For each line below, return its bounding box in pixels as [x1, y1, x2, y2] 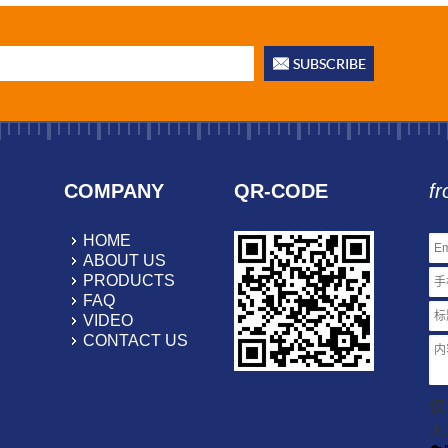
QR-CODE [234, 180, 328, 202]
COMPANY [64, 180, 164, 202]
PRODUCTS [83, 272, 175, 289]
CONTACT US [83, 332, 188, 349]
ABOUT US [83, 252, 166, 269]
